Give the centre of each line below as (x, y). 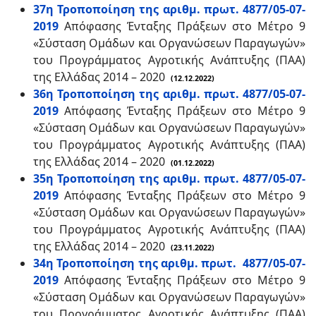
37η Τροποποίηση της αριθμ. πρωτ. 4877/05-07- (169, 9)
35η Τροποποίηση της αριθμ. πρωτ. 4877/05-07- (169, 178)
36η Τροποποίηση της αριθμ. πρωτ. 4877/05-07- (169, 94)
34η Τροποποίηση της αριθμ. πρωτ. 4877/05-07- (169, 263)
